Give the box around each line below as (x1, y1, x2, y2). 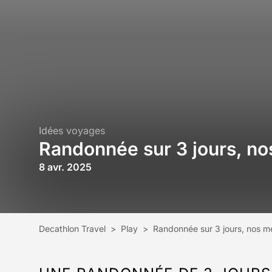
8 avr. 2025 (39, 161, 92, 173)
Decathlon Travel (39, 223, 106, 234)
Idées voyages (39, 124, 105, 137)
